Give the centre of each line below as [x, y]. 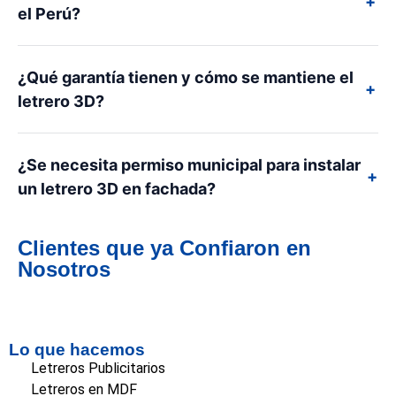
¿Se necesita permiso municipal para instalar [189, 165]
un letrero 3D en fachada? [117, 189]
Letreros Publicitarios [98, 369]
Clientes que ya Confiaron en [164, 248]
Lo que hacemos [77, 350]
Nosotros [64, 270]
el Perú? [49, 14]
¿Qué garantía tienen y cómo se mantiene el [186, 78]
